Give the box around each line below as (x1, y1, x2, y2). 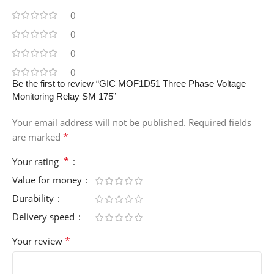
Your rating (12, 155, 64, 168)
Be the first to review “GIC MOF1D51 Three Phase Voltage (12, 78, 246, 89)
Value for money (12, 173, 84, 186)
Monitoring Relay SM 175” (12, 91, 116, 102)
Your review (12, 234, 65, 247)
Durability (12, 191, 56, 204)
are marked (12, 130, 63, 143)
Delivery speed (12, 210, 77, 223)
